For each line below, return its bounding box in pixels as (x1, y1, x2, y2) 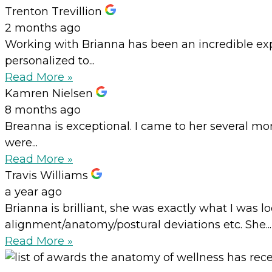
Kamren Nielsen (5, 87, 93, 101)
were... (5, 136, 38, 150)
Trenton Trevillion (5, 5, 102, 19)
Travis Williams (5, 169, 88, 183)
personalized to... (5, 54, 95, 68)
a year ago (5, 185, 62, 199)
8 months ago (5, 103, 81, 117)
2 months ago (5, 21, 81, 35)
